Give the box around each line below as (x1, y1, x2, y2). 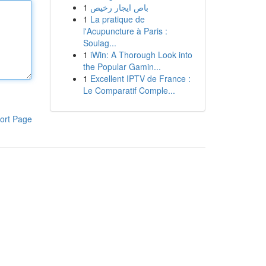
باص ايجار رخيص (90, 1, 148, 13)
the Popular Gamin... (83, 61, 161, 72)
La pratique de (90, 13, 145, 25)
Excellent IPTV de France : (90, 72, 191, 84)
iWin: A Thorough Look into (90, 49, 192, 61)
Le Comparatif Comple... (83, 84, 175, 96)
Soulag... (83, 37, 116, 49)
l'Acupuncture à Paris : (83, 25, 167, 37)
